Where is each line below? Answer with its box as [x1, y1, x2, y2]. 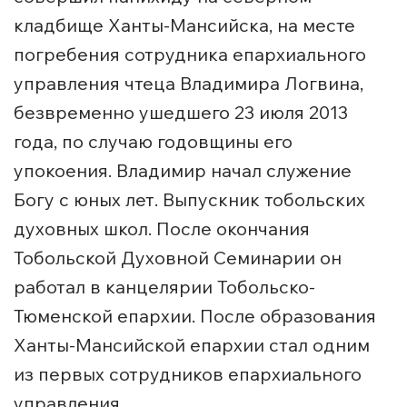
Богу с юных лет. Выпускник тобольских [14, 188, 365, 212]
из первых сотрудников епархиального [14, 362, 362, 386]
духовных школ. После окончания [14, 217, 310, 241]
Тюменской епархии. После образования [14, 304, 376, 328]
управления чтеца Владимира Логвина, [14, 72, 363, 95]
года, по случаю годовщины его [14, 130, 293, 154]
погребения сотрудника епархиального [14, 43, 366, 66]
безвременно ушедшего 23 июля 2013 [14, 101, 348, 124]
